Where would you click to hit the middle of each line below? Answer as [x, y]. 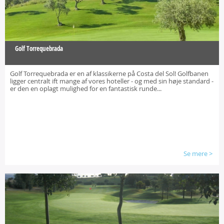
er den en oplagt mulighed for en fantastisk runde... [86, 88]
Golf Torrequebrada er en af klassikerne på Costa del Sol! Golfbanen [109, 73]
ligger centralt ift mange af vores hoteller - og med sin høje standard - [112, 81]
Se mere [195, 153]
